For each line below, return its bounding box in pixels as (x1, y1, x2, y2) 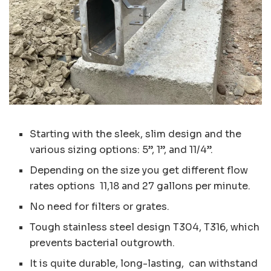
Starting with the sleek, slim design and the (30, 127, 242, 140)
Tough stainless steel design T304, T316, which (30, 220, 260, 233)
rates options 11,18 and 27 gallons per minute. (30, 179, 251, 192)
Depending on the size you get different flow (30, 163, 249, 177)
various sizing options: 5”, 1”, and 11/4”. (30, 143, 214, 156)
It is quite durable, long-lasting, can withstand (30, 256, 258, 270)
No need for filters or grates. (30, 200, 170, 213)
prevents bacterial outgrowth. (30, 236, 175, 249)
